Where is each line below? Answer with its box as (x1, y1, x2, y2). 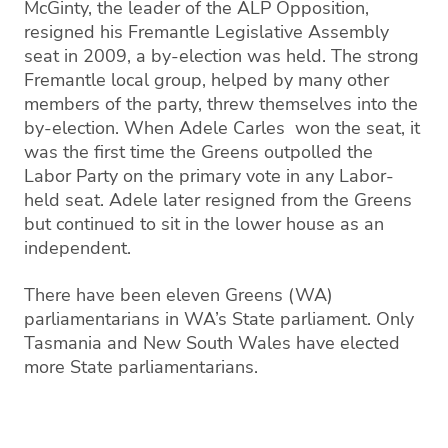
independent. (24, 236, 131, 260)
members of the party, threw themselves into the (24, 92, 418, 116)
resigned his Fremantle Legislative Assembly (24, 20, 389, 44)
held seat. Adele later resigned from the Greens (24, 188, 412, 212)
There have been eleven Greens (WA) (24, 283, 333, 307)
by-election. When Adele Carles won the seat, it (24, 116, 420, 140)
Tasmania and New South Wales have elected (24, 331, 400, 355)
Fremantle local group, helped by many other (24, 68, 389, 92)
